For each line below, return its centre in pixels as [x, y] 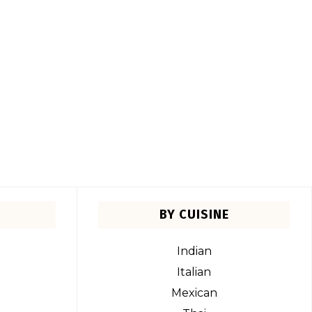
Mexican [194, 293]
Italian [194, 272]
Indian [194, 251]
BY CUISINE [194, 215]
